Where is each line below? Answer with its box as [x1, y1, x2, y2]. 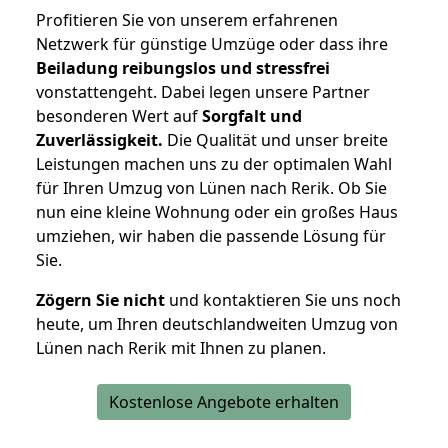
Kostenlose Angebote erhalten [109, 391, 339, 414]
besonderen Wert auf [36, 105, 202, 128]
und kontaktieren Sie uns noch [165, 289, 401, 312]
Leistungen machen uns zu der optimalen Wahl [36, 153, 392, 176]
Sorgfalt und [202, 105, 302, 128]
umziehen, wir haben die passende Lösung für [36, 225, 386, 248]
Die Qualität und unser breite [163, 129, 388, 152]
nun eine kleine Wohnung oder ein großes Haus [36, 201, 398, 224]
